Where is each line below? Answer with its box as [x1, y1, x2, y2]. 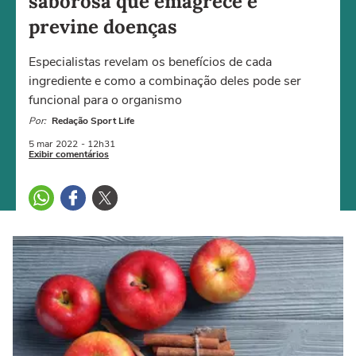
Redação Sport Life [52, 114, 134, 127]
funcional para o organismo [29, 91, 182, 109]
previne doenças [29, 14, 177, 39]
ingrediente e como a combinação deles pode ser [29, 72, 301, 90]
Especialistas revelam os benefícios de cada [29, 53, 272, 71]
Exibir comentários [29, 148, 109, 161]
